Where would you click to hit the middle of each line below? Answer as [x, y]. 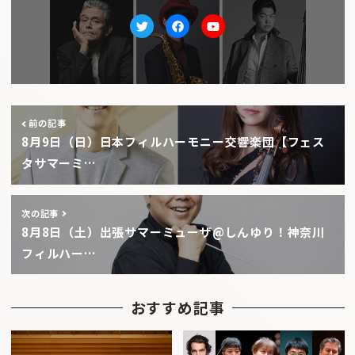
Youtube [238, 36]
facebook [205, 36]
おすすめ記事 [177, 307]
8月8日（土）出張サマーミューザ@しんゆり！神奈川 [173, 231]
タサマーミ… [59, 163]
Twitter [164, 36]
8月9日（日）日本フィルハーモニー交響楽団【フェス [173, 142]
